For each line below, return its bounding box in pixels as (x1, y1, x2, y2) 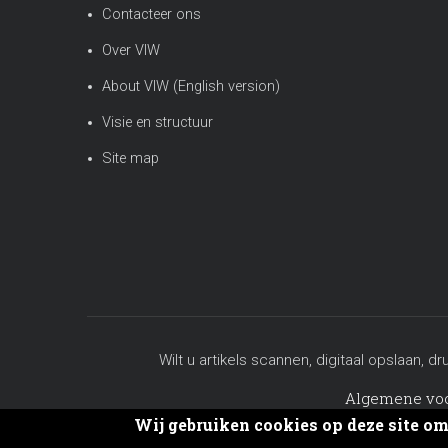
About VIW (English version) (102, 78, 280, 95)
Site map (102, 150, 159, 167)
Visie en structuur (102, 114, 213, 131)
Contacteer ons (102, 6, 201, 23)
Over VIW (102, 42, 160, 59)
